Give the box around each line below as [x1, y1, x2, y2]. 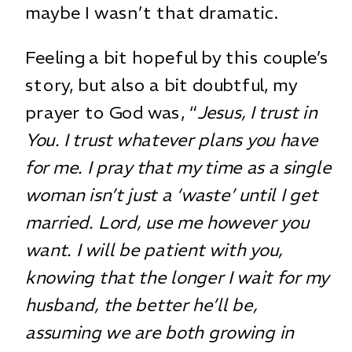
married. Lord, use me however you [25, 211, 310, 233]
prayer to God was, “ [25, 101, 197, 123]
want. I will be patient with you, [25, 238, 283, 261]
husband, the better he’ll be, [25, 293, 258, 316]
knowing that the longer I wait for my [25, 266, 329, 288]
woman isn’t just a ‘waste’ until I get [25, 183, 318, 206]
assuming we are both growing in [25, 321, 294, 343]
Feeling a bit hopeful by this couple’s [25, 46, 329, 68]
